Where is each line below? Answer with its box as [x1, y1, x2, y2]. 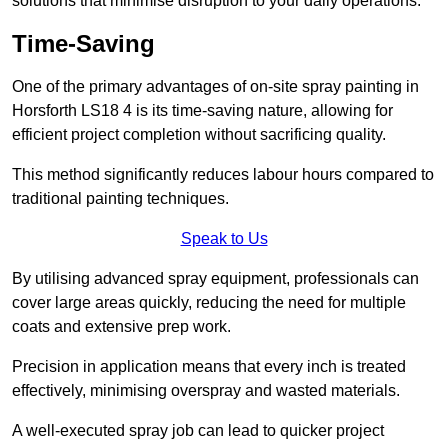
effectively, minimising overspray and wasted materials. [12, 382, 400, 400]
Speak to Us [180, 230, 268, 248]
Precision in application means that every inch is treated [12, 358, 406, 376]
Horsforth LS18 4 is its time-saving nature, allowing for [12, 102, 393, 120]
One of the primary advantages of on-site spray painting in [12, 78, 419, 96]
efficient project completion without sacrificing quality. [12, 126, 386, 144]
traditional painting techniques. [12, 190, 229, 208]
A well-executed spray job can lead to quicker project [12, 422, 384, 440]
